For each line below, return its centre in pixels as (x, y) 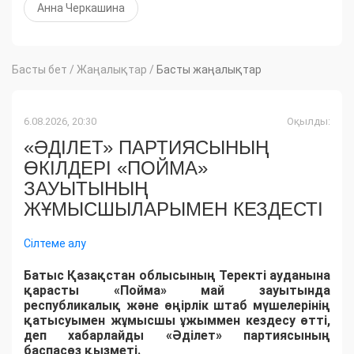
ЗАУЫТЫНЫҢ (86, 189)
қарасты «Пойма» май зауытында (177, 291)
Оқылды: (309, 122)
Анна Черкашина (81, 8)
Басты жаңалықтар (209, 70)
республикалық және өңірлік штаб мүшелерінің (177, 306)
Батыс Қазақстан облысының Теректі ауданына (177, 276)
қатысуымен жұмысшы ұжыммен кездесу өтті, (177, 321)
